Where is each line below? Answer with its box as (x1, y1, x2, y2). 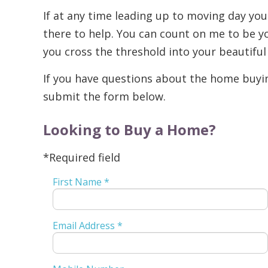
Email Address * (52, 219, 123, 233)
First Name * (52, 175, 109, 189)
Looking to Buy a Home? (43, 120, 216, 140)
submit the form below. (43, 89, 166, 104)
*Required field (43, 150, 120, 165)
